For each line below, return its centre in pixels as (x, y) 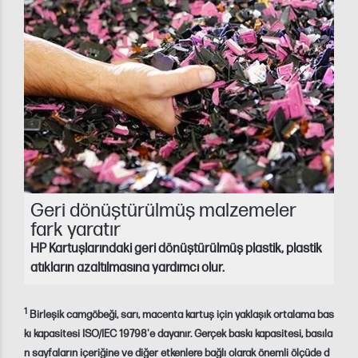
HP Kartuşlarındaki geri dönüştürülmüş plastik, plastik (176, 249)
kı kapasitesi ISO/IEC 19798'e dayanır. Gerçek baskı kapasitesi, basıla (178, 334)
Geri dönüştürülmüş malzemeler (163, 211)
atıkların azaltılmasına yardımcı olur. (127, 268)
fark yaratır (76, 230)
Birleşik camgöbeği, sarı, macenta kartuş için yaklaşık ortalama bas (182, 315)
